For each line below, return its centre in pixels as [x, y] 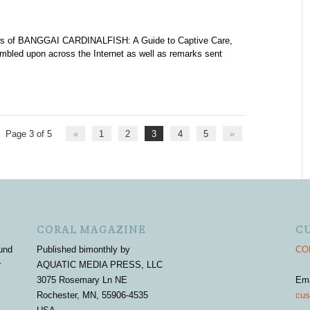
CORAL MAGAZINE [92, 230]
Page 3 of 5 [28, 134]
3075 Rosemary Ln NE [82, 280]
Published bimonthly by [84, 250]
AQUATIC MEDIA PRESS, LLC [100, 265]
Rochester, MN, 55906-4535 [93, 295]
